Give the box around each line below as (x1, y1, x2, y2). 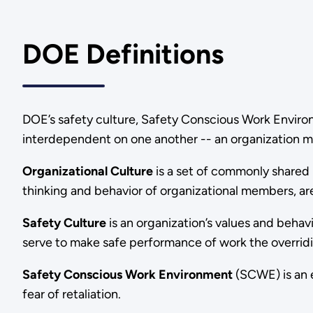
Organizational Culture (22, 163, 153, 180)
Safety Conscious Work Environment (22, 267, 233, 283)
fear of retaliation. (22, 286, 121, 303)
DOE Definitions (22, 37, 224, 71)
